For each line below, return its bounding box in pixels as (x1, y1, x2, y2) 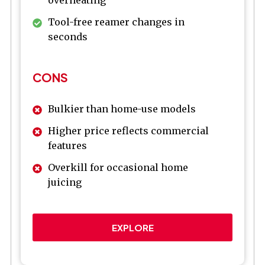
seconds (48, 31, 88, 43)
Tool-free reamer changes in (48, 16, 185, 28)
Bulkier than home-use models (48, 103, 196, 115)
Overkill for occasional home (48, 161, 188, 174)
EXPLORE (111, 222, 154, 234)
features (48, 140, 87, 152)
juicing (48, 176, 82, 189)
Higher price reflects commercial (48, 125, 209, 137)
